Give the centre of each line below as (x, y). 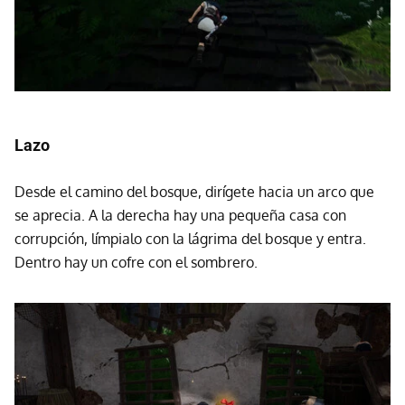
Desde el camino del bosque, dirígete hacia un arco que (194, 191)
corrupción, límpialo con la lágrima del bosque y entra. (190, 238)
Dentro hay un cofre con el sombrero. (136, 262)
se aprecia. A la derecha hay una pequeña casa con (180, 215)
